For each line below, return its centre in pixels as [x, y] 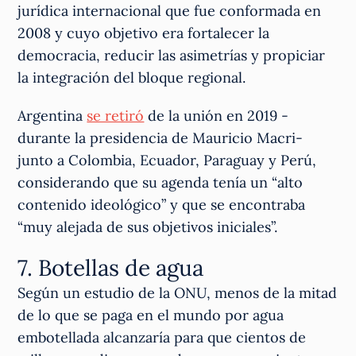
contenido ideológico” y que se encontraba [162, 205]
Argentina [52, 116]
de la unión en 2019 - [217, 116]
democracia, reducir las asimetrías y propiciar [172, 56]
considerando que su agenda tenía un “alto [161, 183]
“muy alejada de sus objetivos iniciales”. [148, 227]
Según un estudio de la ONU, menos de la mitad [178, 293]
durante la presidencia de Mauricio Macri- [161, 138]
